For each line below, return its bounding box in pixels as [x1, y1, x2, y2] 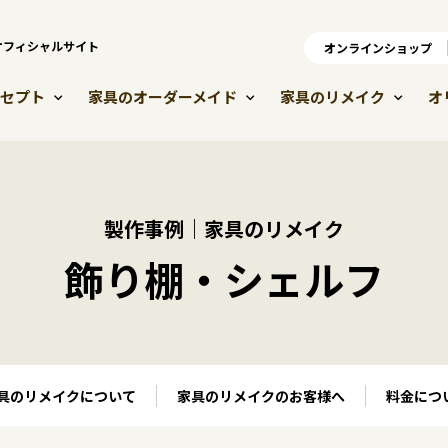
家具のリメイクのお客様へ [176, 385, 345, 406]
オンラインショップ [324, 39, 432, 56]
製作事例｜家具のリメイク [104, 213, 344, 243]
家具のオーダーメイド [88, 86, 237, 108]
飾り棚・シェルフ [64, 249, 384, 308]
